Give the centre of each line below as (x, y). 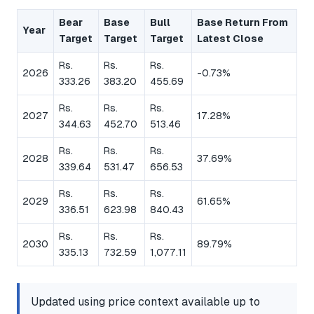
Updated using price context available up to (145, 302)
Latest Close (230, 39)
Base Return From (243, 23)
